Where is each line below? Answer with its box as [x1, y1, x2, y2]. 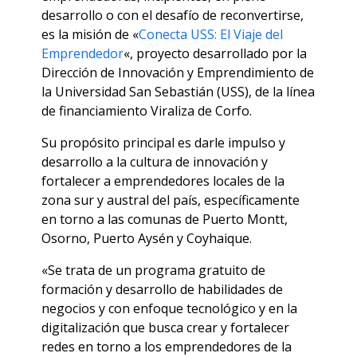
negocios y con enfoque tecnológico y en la [41, 300, 297, 318]
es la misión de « [41, 25, 139, 44]
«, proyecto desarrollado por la [124, 45, 307, 63]
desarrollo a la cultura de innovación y [41, 153, 268, 171]
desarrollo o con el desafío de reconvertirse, [41, 6, 304, 25]
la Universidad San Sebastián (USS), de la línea [41, 83, 315, 101]
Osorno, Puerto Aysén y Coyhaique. [41, 229, 252, 248]
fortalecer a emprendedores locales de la [41, 172, 284, 190]
